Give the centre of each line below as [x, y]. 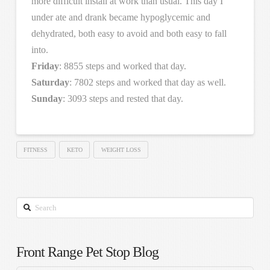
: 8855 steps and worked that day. [122, 66]
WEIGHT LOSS [121, 149]
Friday [45, 66]
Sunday [47, 98]
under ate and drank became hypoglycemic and [121, 17]
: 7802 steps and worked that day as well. [147, 82]
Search [28, 205]
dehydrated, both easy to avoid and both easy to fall [129, 33]
